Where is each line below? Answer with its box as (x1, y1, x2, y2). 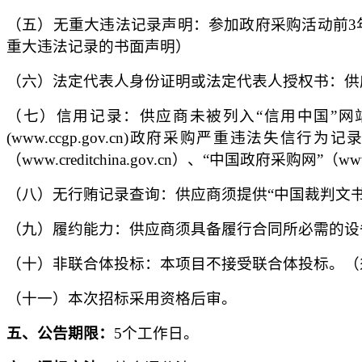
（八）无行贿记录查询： (6, 186, 175, 203)
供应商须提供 (175, 186, 267, 203)
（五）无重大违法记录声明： (6, 16, 209, 33)
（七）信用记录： (6, 107, 140, 124)
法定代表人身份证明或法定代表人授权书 (53, 73, 329, 90)
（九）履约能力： (6, 221, 129, 238)
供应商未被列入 (139, 107, 256, 124)
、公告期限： (22, 325, 114, 342)
